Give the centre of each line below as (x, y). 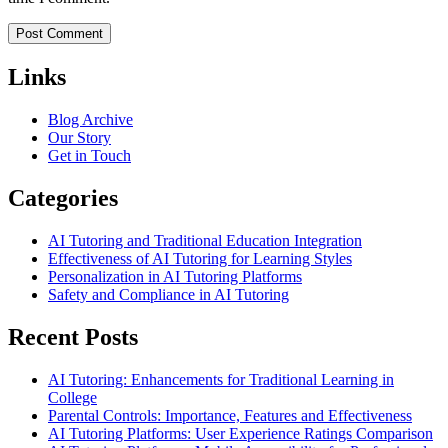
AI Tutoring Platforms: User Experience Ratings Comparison (240, 433)
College (72, 397)
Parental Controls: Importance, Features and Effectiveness (230, 415)
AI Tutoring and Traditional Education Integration (205, 241)
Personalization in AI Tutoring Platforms (175, 277)
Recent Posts (73, 337)
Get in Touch (89, 156)
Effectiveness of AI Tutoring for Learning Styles (200, 259)
